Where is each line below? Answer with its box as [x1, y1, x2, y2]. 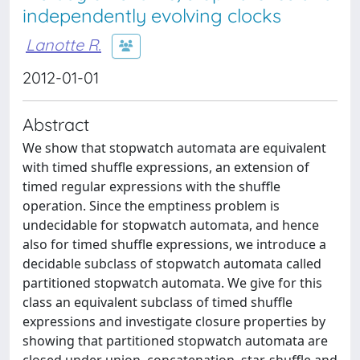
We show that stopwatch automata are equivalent [22, 139, 326, 157]
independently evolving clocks [22, 4, 281, 27]
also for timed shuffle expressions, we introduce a [22, 235, 326, 253]
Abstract [22, 113, 89, 135]
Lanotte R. [26, 34, 101, 55]
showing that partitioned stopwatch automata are [22, 332, 328, 350]
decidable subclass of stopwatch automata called [22, 255, 321, 272]
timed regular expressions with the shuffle [22, 178, 280, 195]
